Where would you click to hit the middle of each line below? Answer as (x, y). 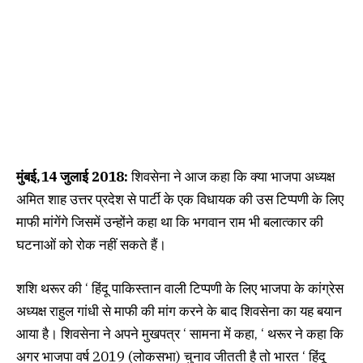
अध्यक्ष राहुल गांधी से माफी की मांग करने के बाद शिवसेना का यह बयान (179, 311)
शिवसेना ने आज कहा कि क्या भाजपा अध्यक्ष (231, 176)
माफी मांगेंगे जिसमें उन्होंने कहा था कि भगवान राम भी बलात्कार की (170, 222)
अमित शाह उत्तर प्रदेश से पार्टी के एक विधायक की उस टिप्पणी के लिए (180, 199)
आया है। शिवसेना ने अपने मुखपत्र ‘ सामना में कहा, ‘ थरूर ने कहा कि (180, 333)
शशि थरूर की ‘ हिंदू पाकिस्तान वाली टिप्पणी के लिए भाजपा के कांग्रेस (180, 288)
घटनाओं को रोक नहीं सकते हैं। (91, 244)
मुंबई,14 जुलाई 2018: (72, 176)
